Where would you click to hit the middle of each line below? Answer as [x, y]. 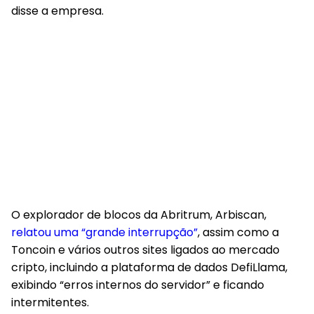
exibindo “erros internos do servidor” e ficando [138, 285]
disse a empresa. [57, 11]
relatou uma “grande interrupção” [104, 232]
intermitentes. [50, 302]
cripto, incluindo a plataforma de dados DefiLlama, [149, 267]
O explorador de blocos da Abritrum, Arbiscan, [139, 215]
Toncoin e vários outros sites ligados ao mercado [145, 250]
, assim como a [238, 232]
